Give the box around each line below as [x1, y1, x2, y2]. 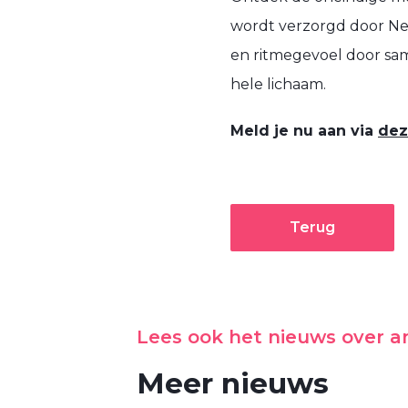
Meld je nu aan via [230, 121, 378, 139]
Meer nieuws [137, 365, 329, 401]
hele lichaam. [230, 75, 326, 93]
